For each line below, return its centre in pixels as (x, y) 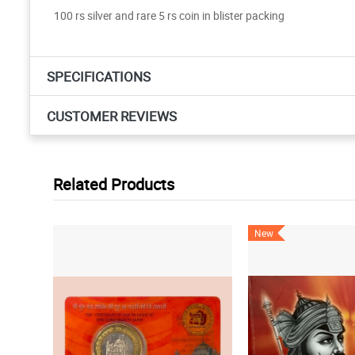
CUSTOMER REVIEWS (112, 116)
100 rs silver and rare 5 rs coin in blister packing (169, 15)
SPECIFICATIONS (99, 77)
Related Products (114, 184)
